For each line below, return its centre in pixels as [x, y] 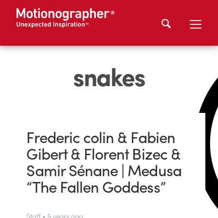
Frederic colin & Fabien [101, 137]
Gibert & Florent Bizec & [103, 153]
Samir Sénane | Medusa [104, 170]
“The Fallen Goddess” [96, 186]
